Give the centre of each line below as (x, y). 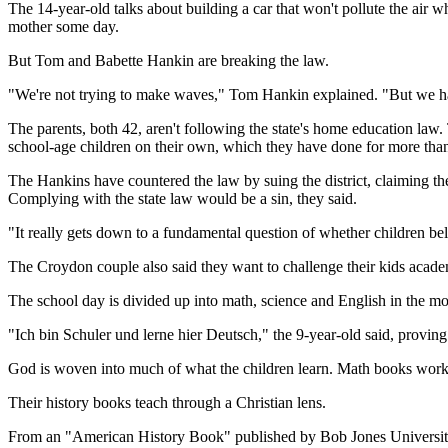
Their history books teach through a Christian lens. (167, 402)
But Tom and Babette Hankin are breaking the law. (168, 60)
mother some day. (63, 26)
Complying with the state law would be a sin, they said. (182, 198)
